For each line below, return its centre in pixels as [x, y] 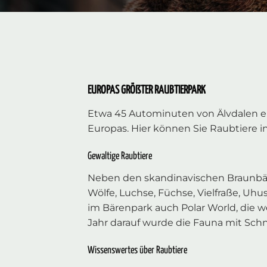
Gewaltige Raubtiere [120, 157]
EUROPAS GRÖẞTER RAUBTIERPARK [147, 91]
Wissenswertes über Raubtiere [137, 250]
